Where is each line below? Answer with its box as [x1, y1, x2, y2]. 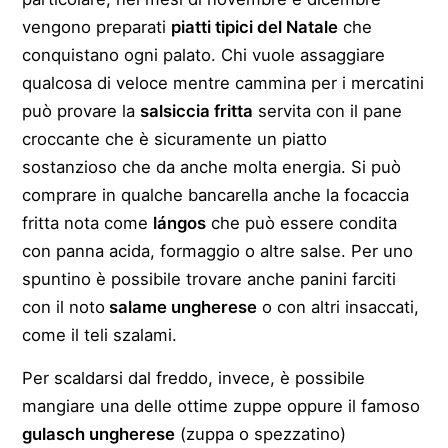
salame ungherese [105, 296, 258, 317]
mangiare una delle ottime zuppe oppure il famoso [22, 395, 421, 416]
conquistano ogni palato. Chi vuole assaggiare [22, 44, 386, 65]
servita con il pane [253, 100, 403, 121]
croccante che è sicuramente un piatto [22, 128, 328, 149]
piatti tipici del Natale [171, 16, 339, 37]
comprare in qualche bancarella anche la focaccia [22, 184, 410, 205]
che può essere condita [206, 212, 398, 233]
